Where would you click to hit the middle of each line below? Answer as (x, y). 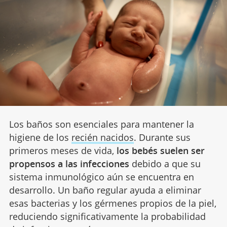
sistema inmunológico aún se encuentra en (101, 177)
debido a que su (165, 163)
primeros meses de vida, (63, 150)
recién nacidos (102, 137)
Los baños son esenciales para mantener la (101, 124)
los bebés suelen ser (160, 150)
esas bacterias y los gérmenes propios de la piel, (112, 203)
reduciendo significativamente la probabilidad (107, 216)
